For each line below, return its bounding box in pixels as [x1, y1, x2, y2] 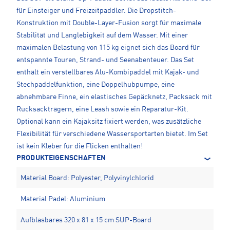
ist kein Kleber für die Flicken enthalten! [16, 143, 143, 150]
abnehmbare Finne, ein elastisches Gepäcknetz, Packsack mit [16, 93, 212, 101]
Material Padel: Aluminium [21, 196, 105, 203]
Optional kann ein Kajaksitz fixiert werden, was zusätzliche [16, 118, 201, 126]
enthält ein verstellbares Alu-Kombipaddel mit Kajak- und [16, 69, 199, 76]
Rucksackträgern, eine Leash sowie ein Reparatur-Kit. [16, 106, 188, 113]
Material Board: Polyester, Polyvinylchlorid [21, 175, 154, 182]
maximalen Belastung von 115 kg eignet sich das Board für [16, 44, 200, 52]
